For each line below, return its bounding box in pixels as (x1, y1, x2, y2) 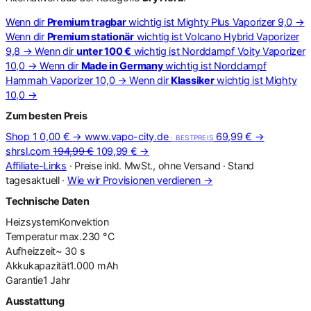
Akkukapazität (6, 260, 70, 272)
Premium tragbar (47, 16, 126, 28)
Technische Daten (6, 195, 90, 208)
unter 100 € (76, 45, 131, 58)
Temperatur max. (6, 230, 82, 243)
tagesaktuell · (6, 174, 67, 187)
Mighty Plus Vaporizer (176, 16, 276, 28)
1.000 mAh (69, 260, 119, 272)
